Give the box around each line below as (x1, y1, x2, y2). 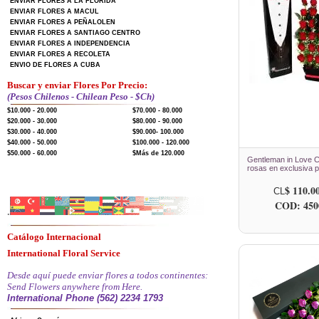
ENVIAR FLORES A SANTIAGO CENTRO (10, 29, 140, 36)
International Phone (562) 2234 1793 (7, 293, 163, 303)
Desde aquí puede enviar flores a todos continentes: (7, 270, 208, 281)
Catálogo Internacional (7, 231, 101, 242)
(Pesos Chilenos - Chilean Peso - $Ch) (7, 91, 155, 102)
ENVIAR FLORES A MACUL (10, 8, 99, 15)
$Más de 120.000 (132, 150, 184, 157)
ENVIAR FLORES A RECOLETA (10, 51, 110, 58)
